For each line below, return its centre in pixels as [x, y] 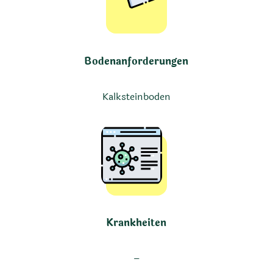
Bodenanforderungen [136, 61]
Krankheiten [136, 223]
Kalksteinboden [136, 97]
